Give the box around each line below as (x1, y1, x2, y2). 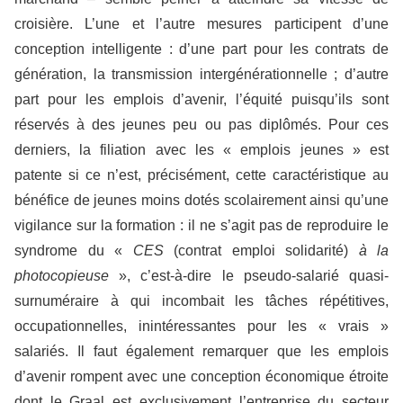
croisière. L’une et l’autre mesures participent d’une (14, 16, 389, 31)
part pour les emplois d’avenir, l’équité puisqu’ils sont (14, 92, 389, 107)
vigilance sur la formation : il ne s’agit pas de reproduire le (14, 218, 389, 233)
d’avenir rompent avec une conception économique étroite (14, 369, 389, 384)
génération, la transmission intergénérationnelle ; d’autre (14, 67, 389, 82)
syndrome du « (14, 243, 133, 258)
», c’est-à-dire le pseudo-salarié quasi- (119, 268, 390, 283)
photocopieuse (14, 268, 120, 283)
